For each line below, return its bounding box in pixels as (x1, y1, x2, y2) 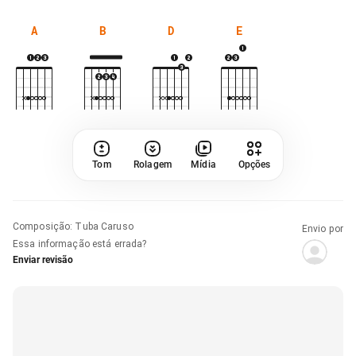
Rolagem (133, 158, 172, 170)
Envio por (301, 222, 343, 234)
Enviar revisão (13, 253, 73, 265)
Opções (238, 158, 271, 170)
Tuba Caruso (75, 220, 133, 232)
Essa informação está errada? (13, 238, 147, 250)
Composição (13, 220, 71, 232)
